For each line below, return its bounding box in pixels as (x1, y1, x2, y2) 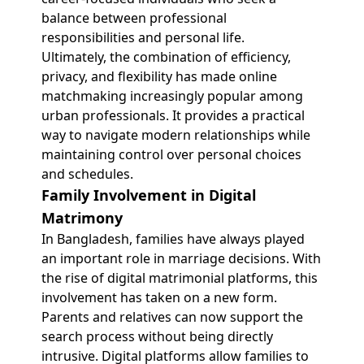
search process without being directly (41, 327, 273, 345)
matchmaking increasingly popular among (41, 87, 303, 105)
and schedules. (41, 165, 133, 183)
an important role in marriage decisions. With (41, 249, 321, 267)
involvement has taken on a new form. (41, 288, 277, 306)
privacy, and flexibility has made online (41, 67, 277, 85)
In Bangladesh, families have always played (41, 230, 305, 248)
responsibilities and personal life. (41, 28, 245, 46)
